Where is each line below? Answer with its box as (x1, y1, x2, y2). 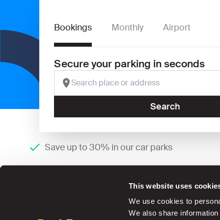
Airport (163, 22, 191, 33)
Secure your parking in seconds (54, 57, 205, 70)
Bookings (54, 22, 92, 33)
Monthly (111, 22, 143, 33)
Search (150, 101, 180, 112)
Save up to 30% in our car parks (44, 141, 172, 153)
